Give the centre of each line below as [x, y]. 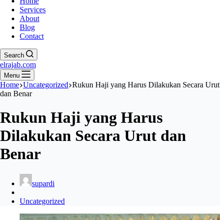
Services [33, 9]
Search [14, 55]
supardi [43, 183]
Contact [32, 36]
